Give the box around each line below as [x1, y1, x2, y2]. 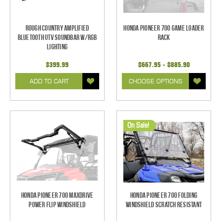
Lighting [47, 42, 68, 52]
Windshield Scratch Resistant [126, 200, 202, 210]
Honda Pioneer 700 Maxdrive [21, 191, 94, 201]
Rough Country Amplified [25, 24, 89, 34]
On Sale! [127, 120, 149, 130]
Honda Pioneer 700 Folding [130, 191, 198, 201]
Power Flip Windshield [29, 200, 86, 210]
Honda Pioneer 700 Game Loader [123, 24, 204, 34]
